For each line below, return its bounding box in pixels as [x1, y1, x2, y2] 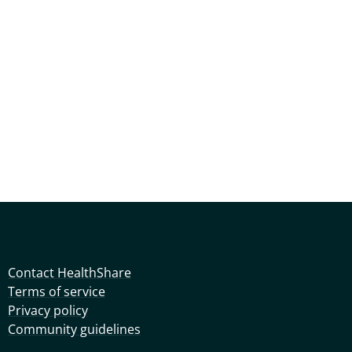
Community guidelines [8, 321, 141, 338]
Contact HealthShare [8, 264, 131, 281]
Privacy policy [8, 302, 88, 319]
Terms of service [8, 283, 105, 300]
